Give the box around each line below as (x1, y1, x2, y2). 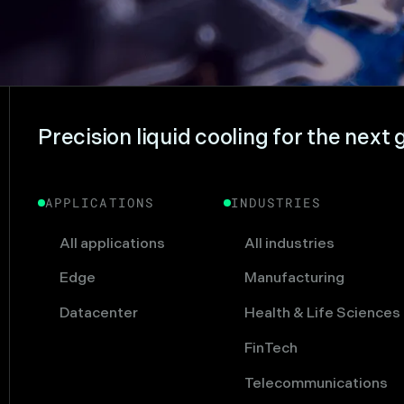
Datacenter (59, 305, 138, 323)
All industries (244, 234, 335, 252)
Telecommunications (244, 374, 389, 392)
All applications (59, 234, 165, 252)
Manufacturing (244, 270, 345, 288)
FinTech (244, 339, 298, 357)
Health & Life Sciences (244, 305, 401, 323)
